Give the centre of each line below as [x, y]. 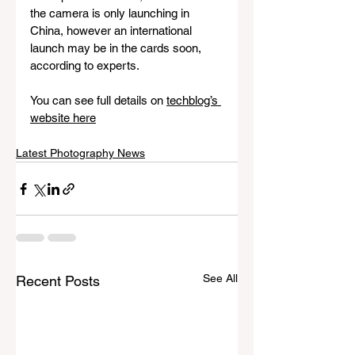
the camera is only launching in [111, 13]
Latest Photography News [80, 153]
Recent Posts [58, 281]
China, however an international [113, 31]
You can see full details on [98, 101]
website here [63, 118]
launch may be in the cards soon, [117, 48]
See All [220, 279]
